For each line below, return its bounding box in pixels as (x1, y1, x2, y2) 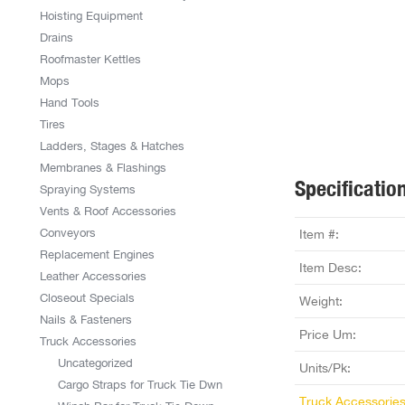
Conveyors (40, 225, 96, 240)
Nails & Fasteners (40, 312, 132, 327)
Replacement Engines (40, 247, 155, 262)
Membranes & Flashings (40, 160, 166, 175)
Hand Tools (40, 95, 99, 110)
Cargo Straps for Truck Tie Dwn (58, 377, 222, 392)
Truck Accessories (40, 334, 137, 349)
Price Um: (299, 326, 356, 343)
